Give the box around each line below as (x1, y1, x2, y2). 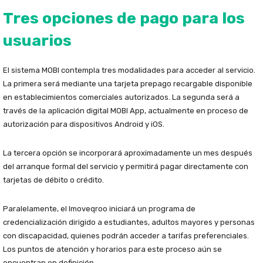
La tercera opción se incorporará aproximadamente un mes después (3, 149, 252, 158)
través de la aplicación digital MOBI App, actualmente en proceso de (3, 106, 248, 116)
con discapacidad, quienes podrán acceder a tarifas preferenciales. (3, 231, 249, 241)
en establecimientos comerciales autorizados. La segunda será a (3, 93, 240, 102)
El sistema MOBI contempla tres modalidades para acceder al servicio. (3, 66, 255, 75)
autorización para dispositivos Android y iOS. (3, 120, 164, 129)
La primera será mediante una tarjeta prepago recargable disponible (3, 79, 252, 89)
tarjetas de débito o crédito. (3, 176, 104, 185)
